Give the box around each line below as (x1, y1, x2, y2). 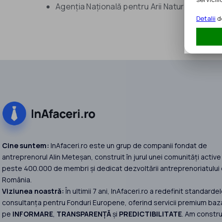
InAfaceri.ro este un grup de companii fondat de (49, 141, 207, 151)
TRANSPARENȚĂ (56, 209, 111, 219)
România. (2, 175, 32, 185)
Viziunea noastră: (2, 186, 64, 196)
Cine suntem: (2, 141, 49, 151)
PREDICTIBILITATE (119, 209, 182, 219)
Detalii (196, 13, 216, 23)
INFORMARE (12, 209, 53, 219)
